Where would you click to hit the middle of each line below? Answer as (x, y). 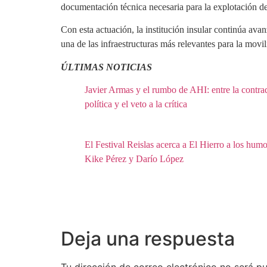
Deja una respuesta (148, 239)
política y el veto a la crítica (136, 104)
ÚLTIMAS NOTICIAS (106, 67)
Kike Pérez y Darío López (135, 159)
